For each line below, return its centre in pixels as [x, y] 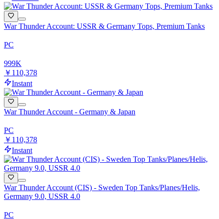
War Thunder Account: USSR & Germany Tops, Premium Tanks [104, 26]
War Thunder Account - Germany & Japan [70, 111]
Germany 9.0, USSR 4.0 [42, 197]
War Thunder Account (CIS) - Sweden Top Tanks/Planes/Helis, [102, 188]
